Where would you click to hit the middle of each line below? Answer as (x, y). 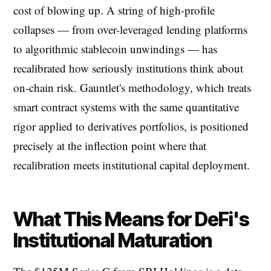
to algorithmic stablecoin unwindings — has (115, 49)
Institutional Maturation (113, 241)
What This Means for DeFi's (132, 220)
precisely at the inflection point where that (110, 146)
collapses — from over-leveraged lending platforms (130, 30)
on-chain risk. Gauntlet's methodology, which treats (132, 88)
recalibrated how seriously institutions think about (128, 68)
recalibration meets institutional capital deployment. (132, 165)
